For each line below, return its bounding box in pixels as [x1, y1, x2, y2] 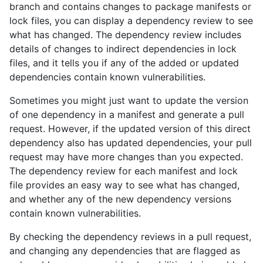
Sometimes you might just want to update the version [9, 95, 248, 107]
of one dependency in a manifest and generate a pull [9, 109, 244, 121]
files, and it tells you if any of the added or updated [9, 57, 239, 69]
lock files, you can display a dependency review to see [9, 15, 253, 27]
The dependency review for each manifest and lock [9, 165, 238, 177]
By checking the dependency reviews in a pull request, [9, 231, 251, 243]
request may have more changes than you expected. [9, 151, 243, 163]
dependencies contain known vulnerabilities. [9, 71, 205, 83]
